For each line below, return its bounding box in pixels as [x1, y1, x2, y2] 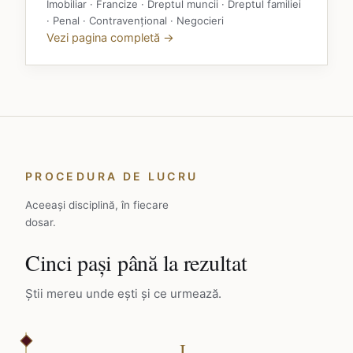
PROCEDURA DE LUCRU [25, 169, 199, 183]
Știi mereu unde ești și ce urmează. [25, 286, 221, 301]
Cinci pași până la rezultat [25, 247, 247, 277]
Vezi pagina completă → [46, 31, 174, 45]
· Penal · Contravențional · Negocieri [46, 14, 224, 27]
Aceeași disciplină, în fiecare [25, 199, 169, 211]
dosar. [25, 216, 56, 229]
